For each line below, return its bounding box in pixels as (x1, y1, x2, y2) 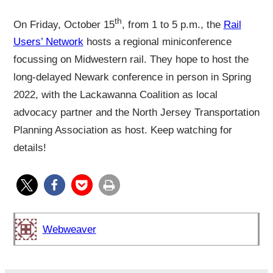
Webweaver (42, 223, 96, 235)
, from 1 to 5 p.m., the (121, 18, 224, 30)
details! (13, 142, 46, 154)
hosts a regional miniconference (83, 36, 232, 48)
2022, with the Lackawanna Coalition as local (13, 89, 218, 101)
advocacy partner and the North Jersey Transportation (13, 107, 260, 119)
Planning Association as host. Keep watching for (13, 124, 232, 136)
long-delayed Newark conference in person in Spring (13, 71, 251, 83)
